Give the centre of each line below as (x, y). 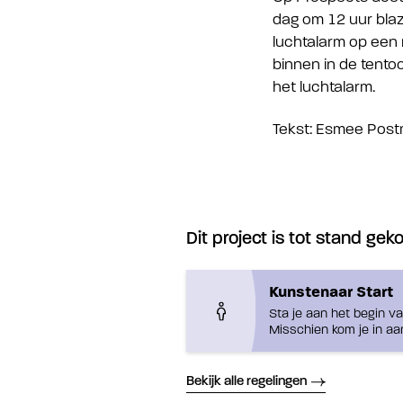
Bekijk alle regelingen (246, 381)
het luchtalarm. (326, 86)
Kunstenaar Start (331, 292)
